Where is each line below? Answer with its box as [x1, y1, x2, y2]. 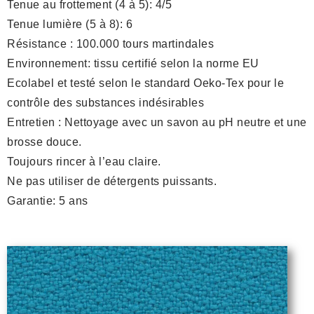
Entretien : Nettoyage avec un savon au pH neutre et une [7, 116, 307, 129]
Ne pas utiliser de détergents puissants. [7, 175, 217, 188]
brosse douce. [7, 136, 82, 149]
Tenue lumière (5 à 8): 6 [7, 18, 132, 31]
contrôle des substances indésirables [7, 97, 204, 109]
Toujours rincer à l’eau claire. [7, 156, 161, 168]
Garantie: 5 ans [7, 195, 88, 207]
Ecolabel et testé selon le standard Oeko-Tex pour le [7, 77, 284, 90]
